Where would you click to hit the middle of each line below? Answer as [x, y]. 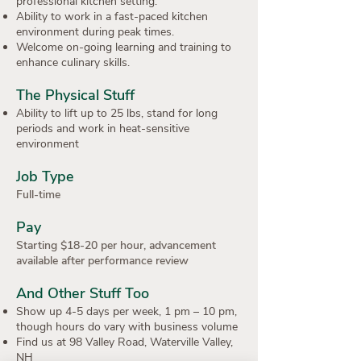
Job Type [45, 176]
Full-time [38, 195]
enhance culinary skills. [73, 62]
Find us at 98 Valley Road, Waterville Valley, [124, 342]
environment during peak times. [95, 32]
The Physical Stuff [75, 95]
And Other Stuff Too [83, 293]
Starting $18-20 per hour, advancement [116, 245]
